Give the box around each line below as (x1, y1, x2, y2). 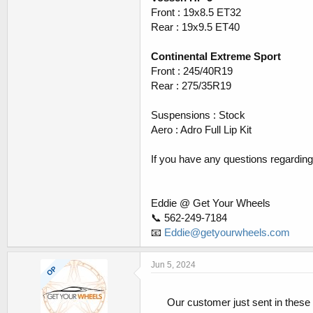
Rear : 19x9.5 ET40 (151, 21, 240, 34)
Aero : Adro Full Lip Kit (151, 124, 252, 136)
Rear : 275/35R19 (151, 80, 231, 92)
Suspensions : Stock (151, 109, 245, 122)
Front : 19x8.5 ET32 (151, 6, 241, 19)
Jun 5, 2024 (151, 260, 196, 270)
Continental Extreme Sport (151, 50, 281, 63)
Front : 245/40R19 (151, 65, 233, 78)
